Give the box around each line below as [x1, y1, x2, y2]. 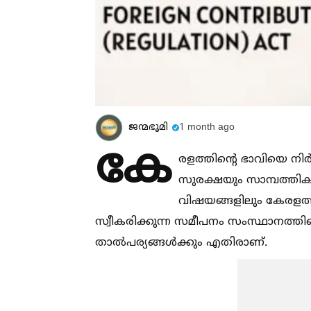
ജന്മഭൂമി [128, 121, 168, 133]
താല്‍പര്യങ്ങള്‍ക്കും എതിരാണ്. [95, 235, 267, 250]
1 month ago [179, 121, 235, 133]
